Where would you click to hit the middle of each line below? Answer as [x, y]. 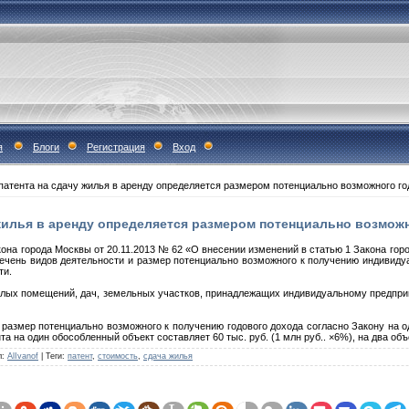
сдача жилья [168, 356]
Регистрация [116, 147]
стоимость [118, 356]
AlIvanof [23, 356]
